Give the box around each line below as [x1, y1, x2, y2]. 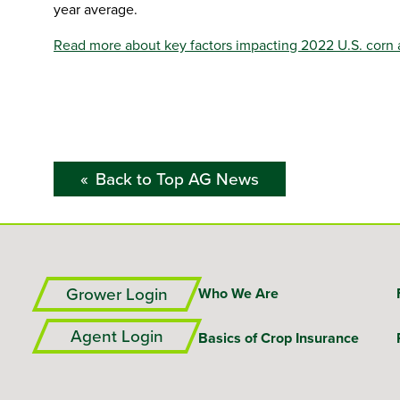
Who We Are [198, 282, 279, 304]
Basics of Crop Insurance [198, 327, 359, 348]
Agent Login [71, 323, 163, 349]
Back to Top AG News [96, 166, 259, 192]
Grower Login [66, 281, 168, 307]
